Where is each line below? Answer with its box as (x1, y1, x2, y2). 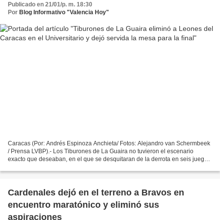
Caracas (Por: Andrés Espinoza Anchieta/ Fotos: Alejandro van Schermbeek (8, 140, 210, 147)
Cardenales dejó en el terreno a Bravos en (8, 188, 184, 198)
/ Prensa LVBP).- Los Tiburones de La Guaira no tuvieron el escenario (8, 148, 193, 155)
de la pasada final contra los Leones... (8, 164, 109, 171)
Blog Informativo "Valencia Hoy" (19, 8, 109, 16)
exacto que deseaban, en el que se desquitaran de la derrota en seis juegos (8, 156, 211, 163)
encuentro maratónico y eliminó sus (8, 200, 159, 210)
